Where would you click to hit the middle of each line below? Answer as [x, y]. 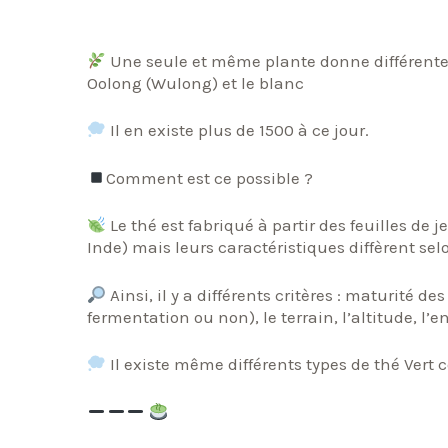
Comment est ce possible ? [210, 177]
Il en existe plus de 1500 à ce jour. [238, 130]
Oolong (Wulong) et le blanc [195, 82]
